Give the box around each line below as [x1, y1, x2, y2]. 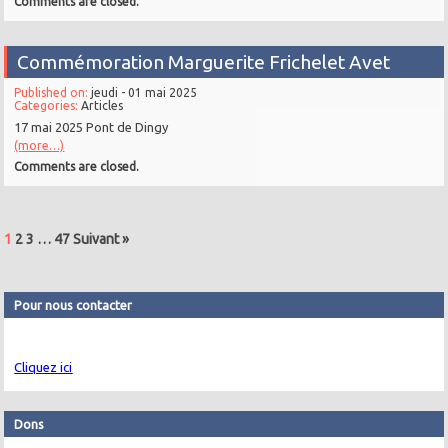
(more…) [14, 139, 65, 153]
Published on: [14, 86, 92, 100]
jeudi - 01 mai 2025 [91, 86, 198, 100]
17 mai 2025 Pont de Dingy [14, 120, 169, 135]
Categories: [14, 99, 82, 113]
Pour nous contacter [14, 297, 133, 312]
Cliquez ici [14, 359, 73, 374]
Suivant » [73, 231, 130, 248]
